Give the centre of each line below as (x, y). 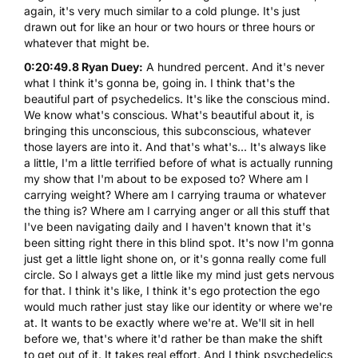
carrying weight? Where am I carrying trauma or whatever (175, 194)
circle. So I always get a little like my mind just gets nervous (179, 274)
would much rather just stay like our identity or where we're (178, 306)
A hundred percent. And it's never (234, 66)
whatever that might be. (87, 42)
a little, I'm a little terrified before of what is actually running (179, 162)
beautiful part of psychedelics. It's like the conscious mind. (177, 98)
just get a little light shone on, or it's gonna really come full (175, 258)
